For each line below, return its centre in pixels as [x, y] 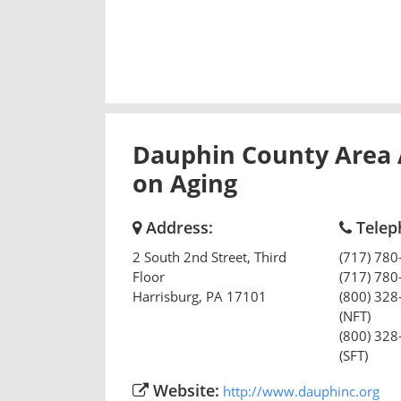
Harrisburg [166, 296]
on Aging [185, 183]
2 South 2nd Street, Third [209, 256]
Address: [177, 227]
